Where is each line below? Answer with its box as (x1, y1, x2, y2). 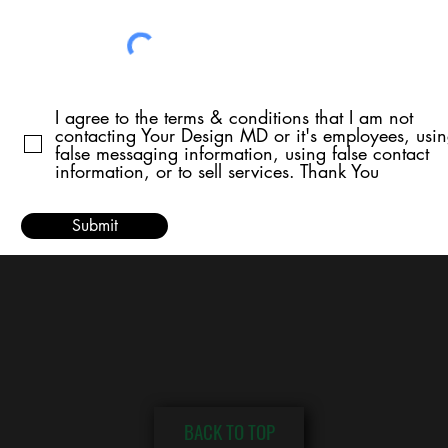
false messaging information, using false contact (55, 141, 429, 165)
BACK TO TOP (183, 417, 275, 445)
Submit (71, 215, 118, 236)
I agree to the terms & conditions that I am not (55, 105, 413, 129)
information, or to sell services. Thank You (55, 159, 379, 183)
